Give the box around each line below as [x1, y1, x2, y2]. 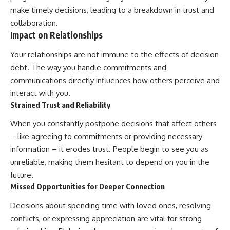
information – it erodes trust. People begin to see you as [10, 144, 208, 155]
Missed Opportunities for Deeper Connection [10, 182, 165, 191]
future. [10, 170, 33, 180]
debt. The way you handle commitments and [10, 62, 166, 72]
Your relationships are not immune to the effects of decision [10, 49, 219, 60]
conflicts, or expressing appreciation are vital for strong [10, 213, 202, 223]
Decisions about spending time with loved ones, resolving [10, 200, 211, 210]
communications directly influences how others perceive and [10, 75, 220, 85]
